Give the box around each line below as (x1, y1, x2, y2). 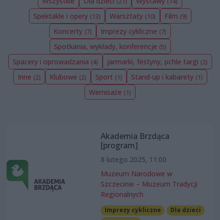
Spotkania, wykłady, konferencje (54, 42, 159, 52)
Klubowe (49, 72, 79, 82)
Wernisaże (89, 87, 124, 97)
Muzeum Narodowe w (100, 169, 172, 179)
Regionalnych (100, 190, 143, 199)
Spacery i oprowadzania (12, 57, 91, 67)
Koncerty (54, 27, 84, 36)
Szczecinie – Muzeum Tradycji (100, 179, 197, 189)
